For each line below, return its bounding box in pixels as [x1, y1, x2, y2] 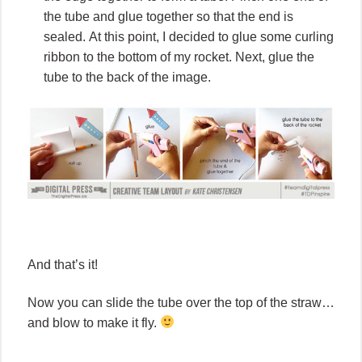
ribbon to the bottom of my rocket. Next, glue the [44, 50, 314, 65]
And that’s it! [27, 257, 98, 271]
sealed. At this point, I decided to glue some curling [44, 30, 334, 44]
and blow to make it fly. [27, 315, 160, 330]
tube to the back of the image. [44, 70, 211, 85]
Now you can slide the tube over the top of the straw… [27, 295, 335, 309]
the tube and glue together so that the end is [44, 10, 293, 24]
